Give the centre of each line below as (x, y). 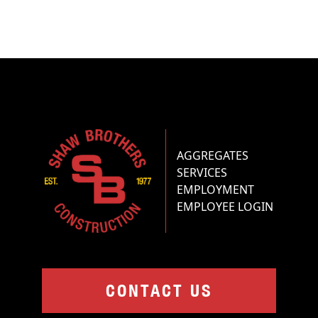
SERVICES (202, 173)
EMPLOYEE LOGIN (225, 207)
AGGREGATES (213, 156)
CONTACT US (159, 291)
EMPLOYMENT (215, 190)
